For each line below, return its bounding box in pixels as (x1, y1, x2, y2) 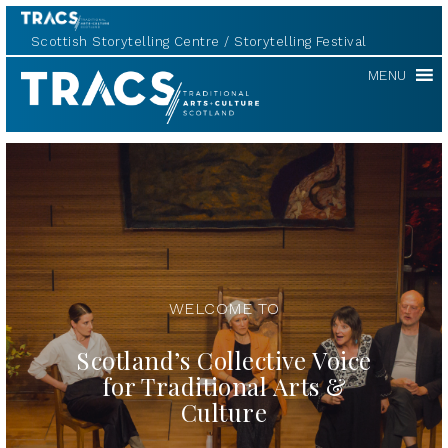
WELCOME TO (168, 298, 280, 318)
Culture (180, 395, 268, 428)
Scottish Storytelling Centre (31, 33, 220, 49)
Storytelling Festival (234, 33, 367, 49)
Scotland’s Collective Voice (76, 343, 372, 376)
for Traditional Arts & (101, 369, 347, 402)
